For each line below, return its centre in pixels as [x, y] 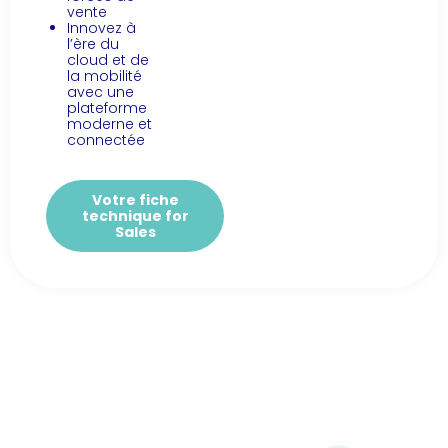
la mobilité [104, 76]
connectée [106, 140]
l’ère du [93, 44]
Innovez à [101, 28]
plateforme [107, 108]
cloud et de [108, 60]
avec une [100, 92]
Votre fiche [135, 200]
